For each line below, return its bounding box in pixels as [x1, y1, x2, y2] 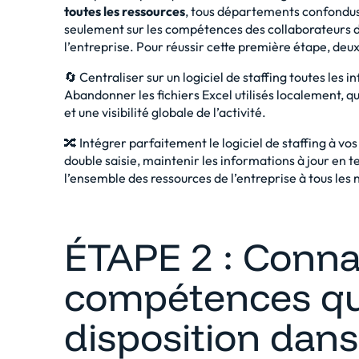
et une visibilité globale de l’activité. [64, 104, 266, 120]
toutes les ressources [64, 3, 185, 19]
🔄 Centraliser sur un [64, 69, 183, 85]
